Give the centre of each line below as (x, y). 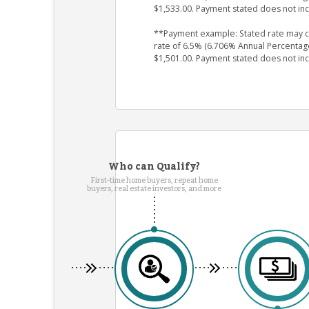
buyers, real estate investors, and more (154, 188)
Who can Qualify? (154, 167)
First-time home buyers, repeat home (154, 180)
